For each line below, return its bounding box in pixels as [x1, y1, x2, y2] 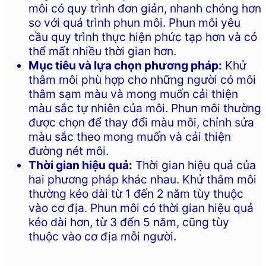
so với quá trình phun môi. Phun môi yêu [28, 15, 240, 30]
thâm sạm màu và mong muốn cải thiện [28, 86, 238, 101]
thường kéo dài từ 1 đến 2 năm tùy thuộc [28, 186, 243, 201]
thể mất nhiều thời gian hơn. [28, 43, 176, 58]
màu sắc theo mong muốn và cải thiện [28, 129, 231, 144]
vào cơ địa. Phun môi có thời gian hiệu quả [28, 200, 254, 215]
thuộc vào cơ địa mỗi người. [28, 229, 176, 243]
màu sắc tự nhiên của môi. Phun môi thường [28, 100, 261, 115]
